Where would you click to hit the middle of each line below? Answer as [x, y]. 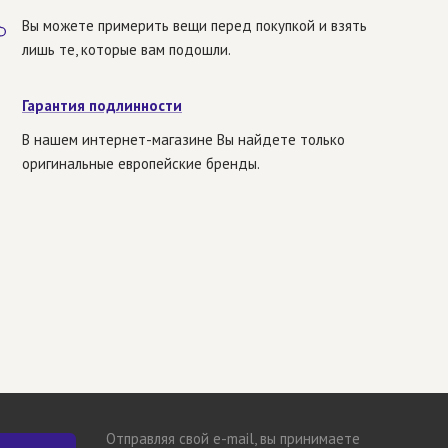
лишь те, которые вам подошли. [126, 50]
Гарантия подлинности [102, 106]
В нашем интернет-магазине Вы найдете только [183, 140]
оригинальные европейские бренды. [141, 164]
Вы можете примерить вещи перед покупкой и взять [194, 26]
